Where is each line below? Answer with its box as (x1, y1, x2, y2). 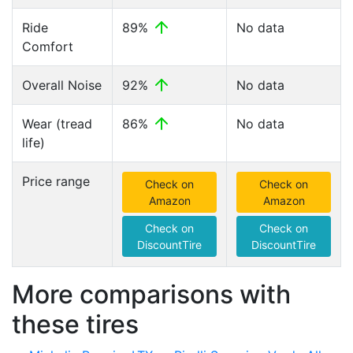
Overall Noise (22, 77, 102, 93)
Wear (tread (22, 116, 92, 132)
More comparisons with (12, 279, 291, 310)
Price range (22, 173, 90, 189)
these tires (12, 309, 139, 340)
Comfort (22, 39, 73, 54)
